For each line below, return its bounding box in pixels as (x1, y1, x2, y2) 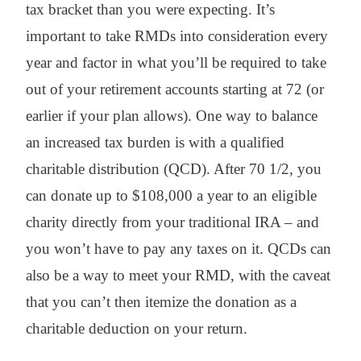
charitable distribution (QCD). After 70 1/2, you (26, 160, 322, 177)
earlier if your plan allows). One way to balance (26, 106, 317, 124)
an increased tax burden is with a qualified (26, 133, 284, 151)
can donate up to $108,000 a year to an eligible (26, 186, 317, 204)
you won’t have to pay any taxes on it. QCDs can (26, 239, 331, 257)
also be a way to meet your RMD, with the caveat (26, 266, 330, 284)
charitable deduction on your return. (26, 319, 247, 337)
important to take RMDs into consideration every (26, 27, 328, 44)
